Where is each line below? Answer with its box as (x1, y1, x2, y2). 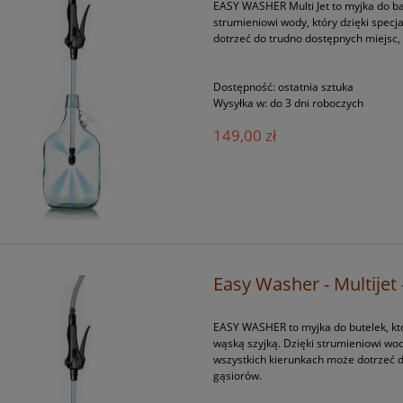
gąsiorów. (213, 368, 263, 384)
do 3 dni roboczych (270, 95, 364, 112)
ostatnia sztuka (278, 79, 354, 95)
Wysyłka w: (213, 95, 268, 112)
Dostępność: (213, 79, 276, 95)
